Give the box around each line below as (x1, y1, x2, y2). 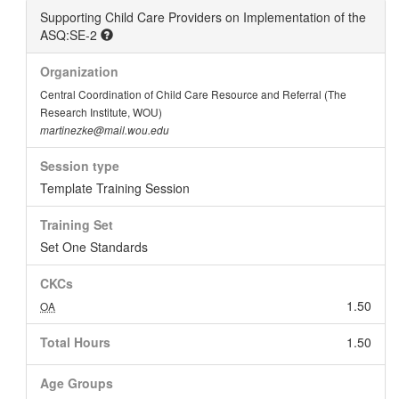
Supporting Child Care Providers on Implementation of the (40, 8, 366, 26)
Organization (40, 62, 118, 80)
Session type (40, 157, 119, 175)
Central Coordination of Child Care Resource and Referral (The (40, 86, 346, 102)
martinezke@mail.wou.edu (40, 123, 169, 137)
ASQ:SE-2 (40, 26, 101, 44)
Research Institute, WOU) (40, 104, 162, 119)
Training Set (40, 216, 113, 233)
